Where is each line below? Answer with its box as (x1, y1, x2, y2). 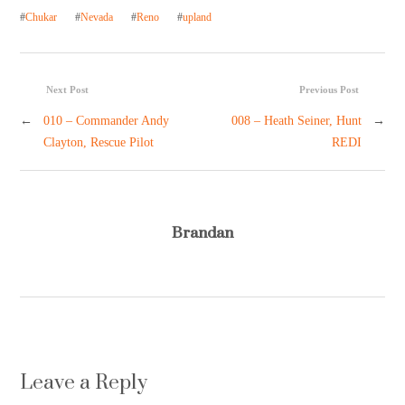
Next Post (46, 84, 89, 96)
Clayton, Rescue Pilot (43, 134, 155, 149)
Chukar (25, 11, 58, 24)
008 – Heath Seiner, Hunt (231, 112, 362, 127)
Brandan (172, 212, 233, 253)
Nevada (80, 11, 114, 24)
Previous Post (298, 84, 359, 96)
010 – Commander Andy (43, 112, 170, 127)
